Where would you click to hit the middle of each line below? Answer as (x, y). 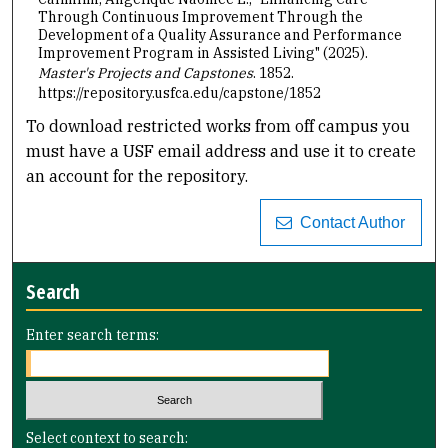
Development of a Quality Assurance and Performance (219, 34)
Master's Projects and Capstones (145, 72)
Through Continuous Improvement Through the (200, 16)
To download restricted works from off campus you (218, 126)
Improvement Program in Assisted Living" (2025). (202, 52)
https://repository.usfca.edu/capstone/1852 (179, 92)
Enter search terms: (93, 335)
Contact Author (349, 223)
